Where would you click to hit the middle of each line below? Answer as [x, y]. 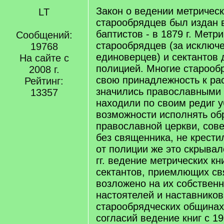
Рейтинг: [44, 81]
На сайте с [44, 58]
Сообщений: [44, 35]
